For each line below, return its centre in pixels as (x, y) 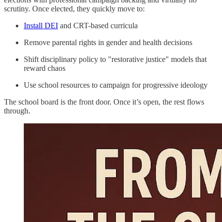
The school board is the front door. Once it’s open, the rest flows (104, 102)
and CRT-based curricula (98, 25)
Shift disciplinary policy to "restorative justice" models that (115, 59)
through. (17, 111)
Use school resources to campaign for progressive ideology (116, 85)
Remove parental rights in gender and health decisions (108, 42)
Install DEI (41, 25)
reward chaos (45, 68)
